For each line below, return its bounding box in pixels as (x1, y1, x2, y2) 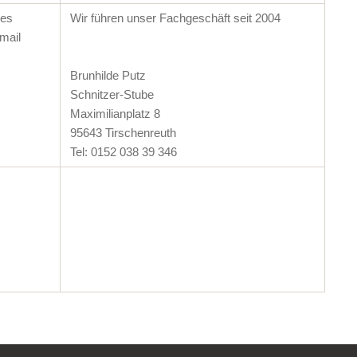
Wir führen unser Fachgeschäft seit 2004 (69, 10, 280, 25)
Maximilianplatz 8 (69, 106, 160, 120)
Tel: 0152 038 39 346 (69, 144, 177, 159)
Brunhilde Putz (69, 68, 146, 82)
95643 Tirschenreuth (69, 125, 176, 139)
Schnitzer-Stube (69, 87, 154, 101)
